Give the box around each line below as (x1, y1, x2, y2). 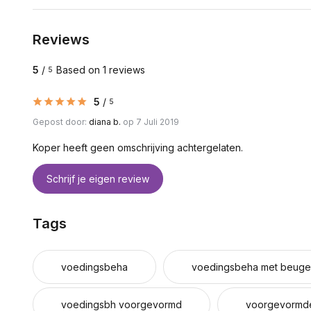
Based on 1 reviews (56, 64, 145, 76)
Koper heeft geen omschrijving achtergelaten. (33, 142, 243, 153)
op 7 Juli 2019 (121, 117, 179, 127)
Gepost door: (33, 117, 89, 127)
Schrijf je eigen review (47, 173, 149, 185)
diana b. (89, 117, 121, 127)
